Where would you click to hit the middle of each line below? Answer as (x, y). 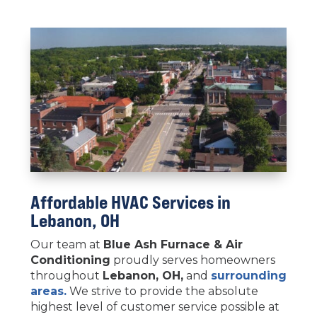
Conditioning (70, 260)
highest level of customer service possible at (155, 306)
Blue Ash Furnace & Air (173, 244)
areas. (48, 291)
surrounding (248, 275)
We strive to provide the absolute (162, 291)
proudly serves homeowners (192, 260)
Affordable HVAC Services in (130, 202)
